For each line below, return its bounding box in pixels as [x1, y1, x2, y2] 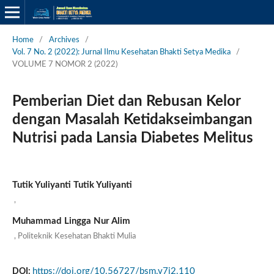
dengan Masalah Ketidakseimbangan [12, 112, 253, 127]
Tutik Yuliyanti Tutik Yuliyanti [12, 180, 132, 190]
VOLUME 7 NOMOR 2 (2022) [12, 60, 117, 68]
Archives [48, 35, 80, 44]
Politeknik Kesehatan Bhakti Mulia [17, 232, 136, 240]
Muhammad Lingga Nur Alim [12, 216, 130, 226]
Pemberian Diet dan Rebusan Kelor [12, 94, 240, 109]
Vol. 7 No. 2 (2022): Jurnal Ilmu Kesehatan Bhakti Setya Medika [12, 48, 231, 56]
